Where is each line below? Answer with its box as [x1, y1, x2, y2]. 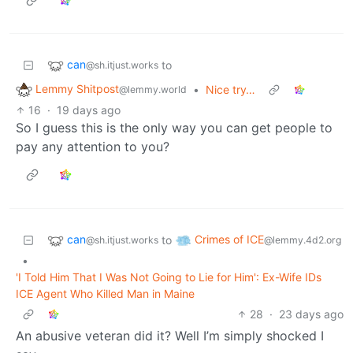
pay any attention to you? [16, 138, 169, 154]
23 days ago [279, 307, 344, 321]
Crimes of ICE [195, 232, 264, 247]
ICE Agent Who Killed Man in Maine [16, 286, 195, 300]
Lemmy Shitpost [35, 82, 119, 96]
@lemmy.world [119, 84, 187, 96]
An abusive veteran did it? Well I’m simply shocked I [16, 327, 324, 344]
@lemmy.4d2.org [264, 234, 341, 247]
